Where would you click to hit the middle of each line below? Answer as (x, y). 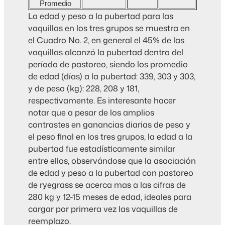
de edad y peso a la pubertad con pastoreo (111, 173)
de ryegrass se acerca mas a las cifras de (107, 185)
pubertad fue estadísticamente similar (102, 149)
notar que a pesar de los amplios (91, 113)
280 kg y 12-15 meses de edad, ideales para (110, 197)
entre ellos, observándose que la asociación (112, 161)
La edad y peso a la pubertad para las (101, 16)
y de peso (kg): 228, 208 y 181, (84, 88)
